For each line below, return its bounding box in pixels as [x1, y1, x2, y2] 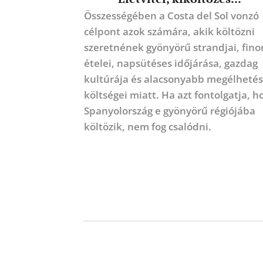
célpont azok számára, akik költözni [83, 25, 255, 39]
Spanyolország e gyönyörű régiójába [83, 104, 255, 118]
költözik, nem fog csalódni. [83, 120, 211, 134]
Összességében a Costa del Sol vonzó [83, 9, 259, 23]
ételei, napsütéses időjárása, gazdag [83, 56, 258, 70]
